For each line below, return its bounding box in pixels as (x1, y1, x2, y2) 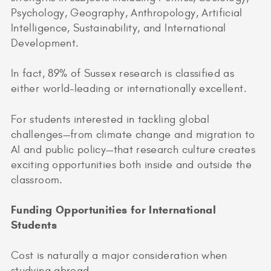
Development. (11, 37, 79, 50)
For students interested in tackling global (11, 113, 210, 126)
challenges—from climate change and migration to (11, 128, 255, 141)
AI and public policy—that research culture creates (11, 143, 255, 156)
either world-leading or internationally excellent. (11, 82, 247, 96)
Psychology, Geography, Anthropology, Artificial (11, 7, 243, 20)
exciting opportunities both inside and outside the (11, 158, 252, 171)
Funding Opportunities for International (11, 203, 216, 217)
